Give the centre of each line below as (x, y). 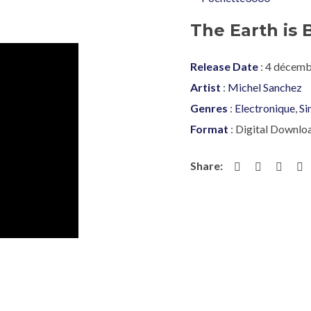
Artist (205, 87)
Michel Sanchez (265, 87)
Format (209, 129)
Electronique (265, 108)
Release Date (224, 66)
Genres (209, 108)
